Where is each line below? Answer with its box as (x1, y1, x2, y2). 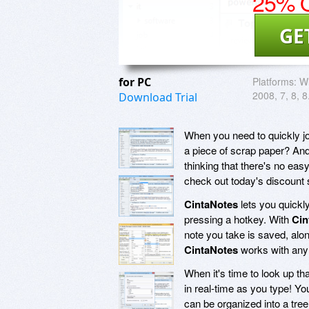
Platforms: (252, 74, 297, 88)
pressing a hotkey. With (184, 211, 292, 226)
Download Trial (119, 89, 197, 105)
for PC (119, 74, 154, 90)
